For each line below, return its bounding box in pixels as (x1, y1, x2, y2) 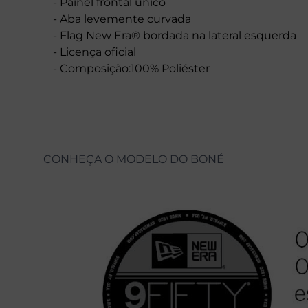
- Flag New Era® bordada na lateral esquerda (53, 28, 296, 42)
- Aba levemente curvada (53, 12, 191, 25)
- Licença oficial (53, 45, 136, 58)
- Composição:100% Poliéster (53, 61, 210, 75)
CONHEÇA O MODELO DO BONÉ (43, 152, 224, 166)
